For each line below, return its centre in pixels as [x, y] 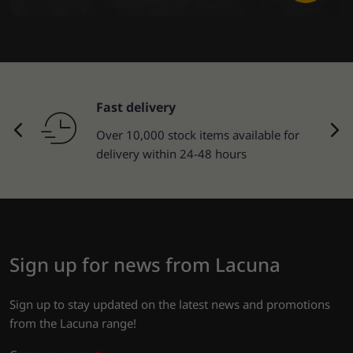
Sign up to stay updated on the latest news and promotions [170, 304]
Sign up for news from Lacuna [145, 264]
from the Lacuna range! [73, 323]
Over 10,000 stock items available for [198, 134]
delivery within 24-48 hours [171, 153]
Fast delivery [136, 107]
